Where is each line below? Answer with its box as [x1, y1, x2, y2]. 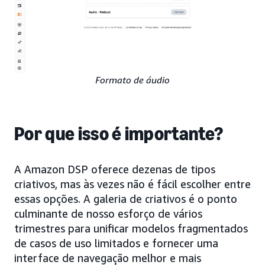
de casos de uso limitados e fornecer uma [14, 236, 218, 250]
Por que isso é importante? [14, 122, 224, 145]
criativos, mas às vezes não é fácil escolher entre [14, 177, 251, 190]
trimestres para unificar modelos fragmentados [14, 221, 248, 235]
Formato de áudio [95, 73, 170, 86]
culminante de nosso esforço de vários [14, 206, 202, 220]
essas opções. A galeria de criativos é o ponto [14, 192, 237, 205]
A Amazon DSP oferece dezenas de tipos [14, 162, 215, 176]
